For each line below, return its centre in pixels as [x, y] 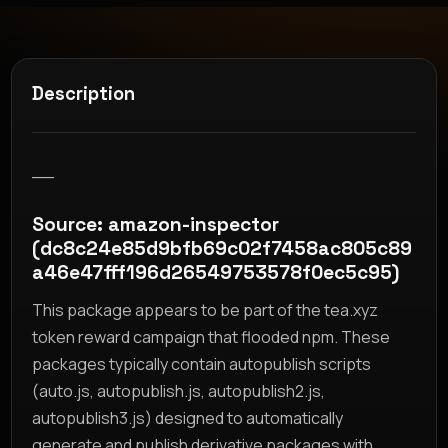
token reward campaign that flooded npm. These [211, 336]
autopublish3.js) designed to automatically [188, 417]
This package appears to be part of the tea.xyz [205, 309]
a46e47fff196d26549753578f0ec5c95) [216, 272]
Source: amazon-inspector [156, 224]
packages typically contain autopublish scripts [202, 363]
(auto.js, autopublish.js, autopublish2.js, [179, 390]
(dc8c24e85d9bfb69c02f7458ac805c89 [222, 248]
